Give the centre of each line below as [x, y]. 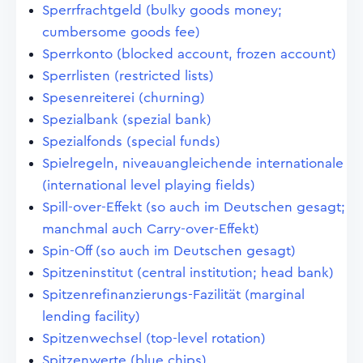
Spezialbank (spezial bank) [127, 120]
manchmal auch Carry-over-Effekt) [151, 229]
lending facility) [91, 316]
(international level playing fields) [149, 185]
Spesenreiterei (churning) [124, 98]
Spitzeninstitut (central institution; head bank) [188, 273]
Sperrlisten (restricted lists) [128, 76]
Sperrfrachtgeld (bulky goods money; [162, 10]
